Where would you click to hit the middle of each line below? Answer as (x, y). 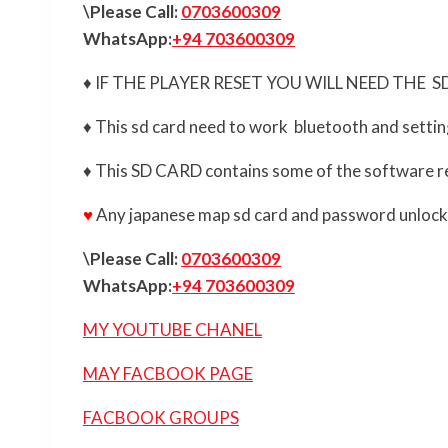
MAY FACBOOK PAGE (168, 374)
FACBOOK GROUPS (161, 418)
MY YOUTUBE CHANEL (172, 330)
